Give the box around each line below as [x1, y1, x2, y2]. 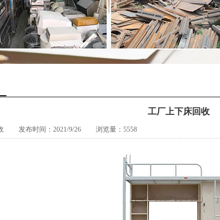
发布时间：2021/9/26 [19, 126, 81, 133]
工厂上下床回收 [148, 107, 210, 116]
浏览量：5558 [96, 126, 137, 133]
